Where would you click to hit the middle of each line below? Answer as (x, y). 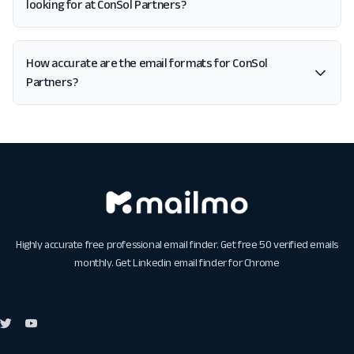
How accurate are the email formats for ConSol (147, 63)
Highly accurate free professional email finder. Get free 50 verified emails (177, 245)
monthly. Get (104, 263)
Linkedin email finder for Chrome (206, 263)
